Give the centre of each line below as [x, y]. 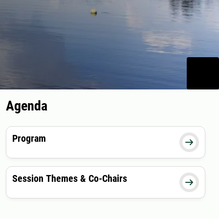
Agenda [27, 106]
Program [29, 139]
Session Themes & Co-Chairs [70, 179]
